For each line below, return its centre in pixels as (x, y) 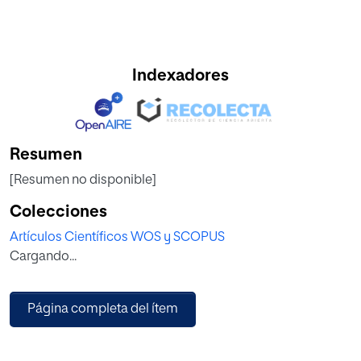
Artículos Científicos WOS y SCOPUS (117, 238)
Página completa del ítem (103, 310)
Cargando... (43, 257)
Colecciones (58, 212)
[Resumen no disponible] (83, 181)
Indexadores (180, 76)
